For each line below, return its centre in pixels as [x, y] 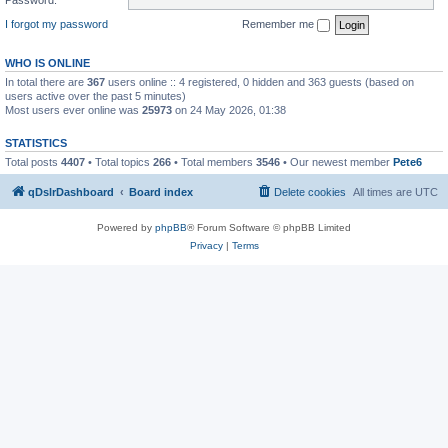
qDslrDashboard [71, 192]
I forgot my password [56, 23]
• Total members [213, 161]
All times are [384, 192]
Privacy [206, 245]
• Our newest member [336, 161]
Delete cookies [310, 192]
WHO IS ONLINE [47, 62]
